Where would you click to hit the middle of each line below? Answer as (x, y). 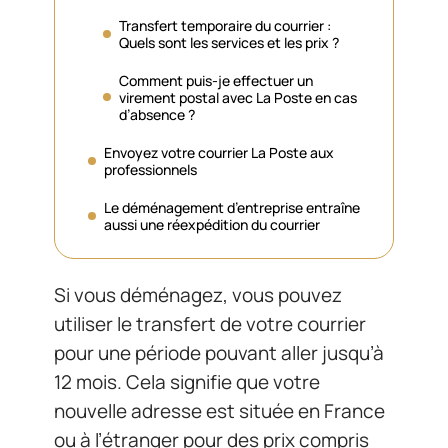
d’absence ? (157, 114)
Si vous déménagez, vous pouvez (198, 295)
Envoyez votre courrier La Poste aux (219, 152)
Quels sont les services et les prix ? (229, 42)
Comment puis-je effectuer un (216, 80)
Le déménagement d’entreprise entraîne (232, 207)
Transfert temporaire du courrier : (225, 25)
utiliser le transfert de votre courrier (210, 324)
